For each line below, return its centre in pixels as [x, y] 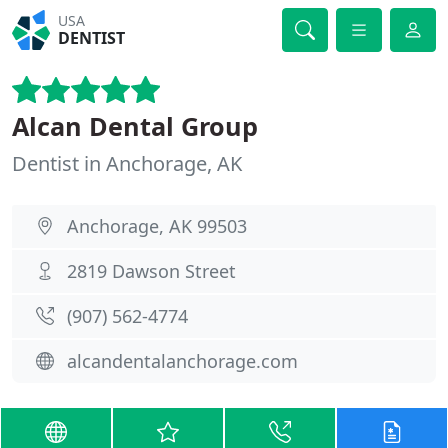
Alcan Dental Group [135, 126]
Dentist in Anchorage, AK [127, 163]
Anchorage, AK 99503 [157, 226]
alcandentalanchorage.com [182, 361]
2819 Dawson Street [151, 271]
